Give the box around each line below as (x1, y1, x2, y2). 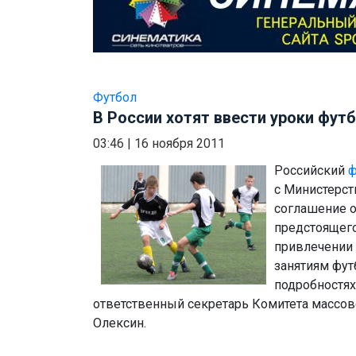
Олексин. (93, 315, 146, 331)
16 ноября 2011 (134, 136, 225, 152)
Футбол (93, 90, 137, 106)
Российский (274, 163, 348, 179)
